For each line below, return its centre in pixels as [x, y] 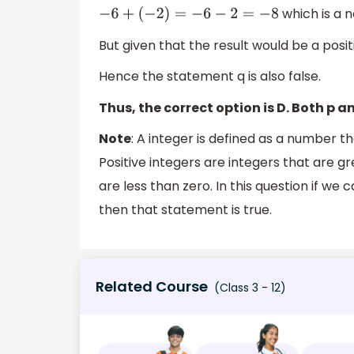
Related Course [152, 286]
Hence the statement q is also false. [210, 77]
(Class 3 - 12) [249, 287]
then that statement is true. [185, 210]
